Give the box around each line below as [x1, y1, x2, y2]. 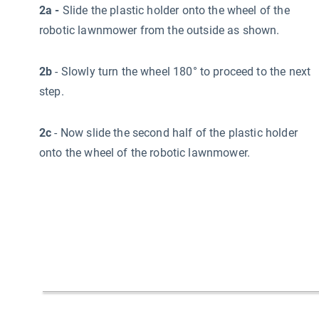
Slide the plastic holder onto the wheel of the [59, 3, 290, 17]
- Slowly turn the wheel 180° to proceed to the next [55, 64, 311, 78]
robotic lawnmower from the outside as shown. [39, 23, 280, 37]
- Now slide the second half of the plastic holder [51, 125, 298, 140]
